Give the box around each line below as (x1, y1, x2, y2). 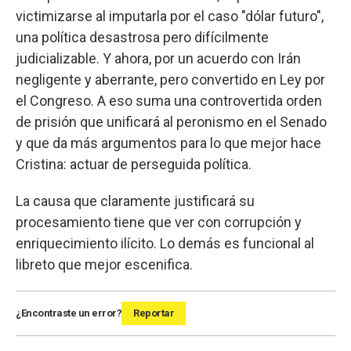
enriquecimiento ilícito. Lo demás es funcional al (16, 235, 314, 251)
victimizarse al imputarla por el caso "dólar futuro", (16, 8, 324, 24)
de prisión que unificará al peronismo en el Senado (16, 114, 327, 130)
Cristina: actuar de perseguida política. (16, 156, 251, 172)
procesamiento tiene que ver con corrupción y (16, 214, 302, 230)
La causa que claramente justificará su (16, 193, 255, 209)
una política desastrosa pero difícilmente (16, 29, 269, 45)
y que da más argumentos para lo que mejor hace (16, 135, 321, 151)
